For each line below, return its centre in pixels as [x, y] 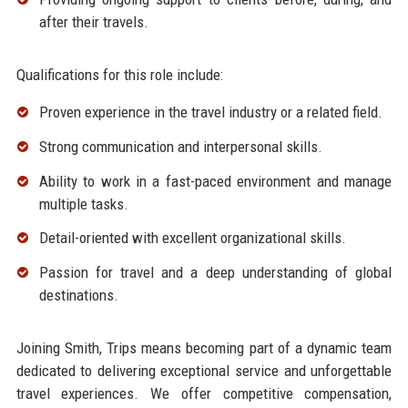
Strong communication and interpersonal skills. [180, 146]
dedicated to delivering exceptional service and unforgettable [204, 371]
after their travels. [93, 22]
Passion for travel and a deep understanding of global [215, 273]
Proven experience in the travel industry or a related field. [210, 112]
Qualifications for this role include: [119, 75]
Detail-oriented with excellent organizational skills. [192, 238]
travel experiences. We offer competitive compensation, [204, 394]
